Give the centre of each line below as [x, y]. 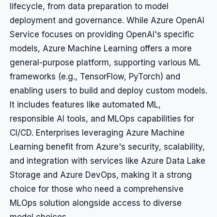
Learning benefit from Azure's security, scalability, [107, 147]
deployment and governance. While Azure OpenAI [107, 20]
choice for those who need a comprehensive [97, 189]
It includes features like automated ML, [85, 105]
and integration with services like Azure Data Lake [108, 161]
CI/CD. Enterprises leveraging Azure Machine [97, 133]
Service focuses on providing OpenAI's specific [102, 34]
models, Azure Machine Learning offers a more [101, 48]
